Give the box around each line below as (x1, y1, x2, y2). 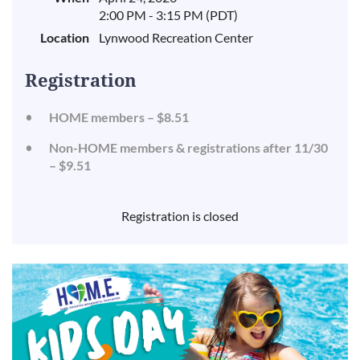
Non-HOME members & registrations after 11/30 (49, 140, 328, 156)
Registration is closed (121, 208, 239, 224)
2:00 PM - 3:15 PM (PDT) (99, 7, 238, 23)
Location (40, 30, 89, 46)
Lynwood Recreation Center (99, 30, 253, 46)
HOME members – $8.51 (49, 109, 189, 125)
